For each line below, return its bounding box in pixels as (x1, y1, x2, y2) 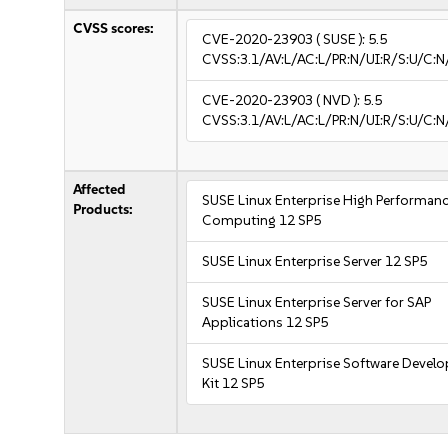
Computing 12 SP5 (202, 212, 322, 229)
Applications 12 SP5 (202, 314, 329, 331)
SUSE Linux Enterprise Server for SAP (202, 294, 432, 311)
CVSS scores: (73, 20, 155, 37)
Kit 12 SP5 (202, 375, 265, 392)
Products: (73, 201, 134, 218)
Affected (73, 181, 127, 198)
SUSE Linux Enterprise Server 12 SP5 (202, 253, 428, 270)
